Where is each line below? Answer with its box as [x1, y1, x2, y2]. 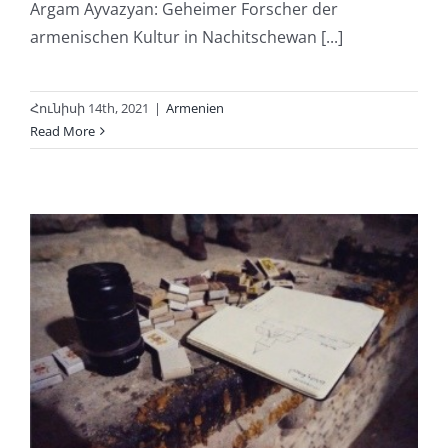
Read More [30, 121, 95, 140]
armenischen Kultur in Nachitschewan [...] [30, 25, 343, 48]
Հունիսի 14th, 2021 [30, 98, 149, 117]
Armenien [166, 98, 224, 117]
